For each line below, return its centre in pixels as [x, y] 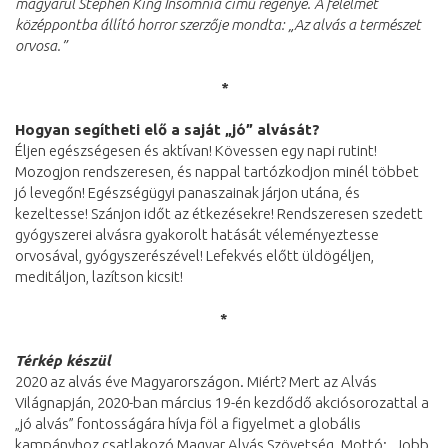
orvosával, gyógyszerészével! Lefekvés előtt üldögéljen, [194, 256]
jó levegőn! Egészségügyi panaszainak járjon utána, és [187, 193]
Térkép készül [63, 361]
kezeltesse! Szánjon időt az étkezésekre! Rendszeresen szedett [219, 214]
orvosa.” [41, 46]
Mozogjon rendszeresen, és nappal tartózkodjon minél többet [217, 172]
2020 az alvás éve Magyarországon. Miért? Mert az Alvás [196, 382]
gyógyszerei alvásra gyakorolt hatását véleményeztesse [197, 235]
